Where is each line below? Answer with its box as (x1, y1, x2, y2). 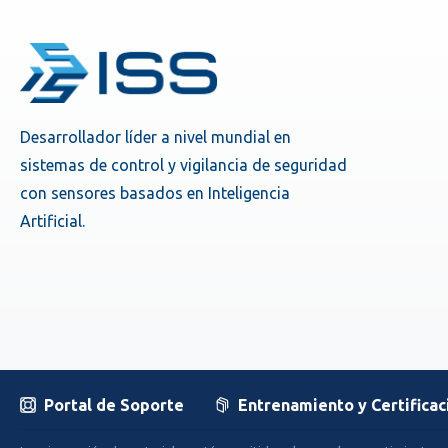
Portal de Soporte (44, 396, 184, 415)
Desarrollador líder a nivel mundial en (20, 127, 291, 146)
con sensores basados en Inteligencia (20, 183, 290, 202)
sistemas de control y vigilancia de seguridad (20, 155, 347, 174)
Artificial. (20, 211, 85, 230)
